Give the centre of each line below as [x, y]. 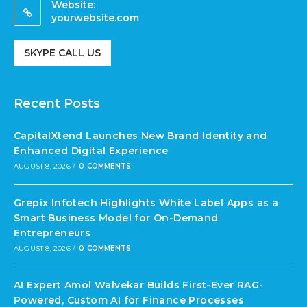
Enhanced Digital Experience [91, 151]
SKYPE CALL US [62, 53]
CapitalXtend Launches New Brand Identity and [140, 136]
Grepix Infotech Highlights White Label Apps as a [146, 203]
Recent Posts [57, 104]
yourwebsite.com [95, 18]
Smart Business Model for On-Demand [116, 218]
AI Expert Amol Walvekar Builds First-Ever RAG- [139, 285]
